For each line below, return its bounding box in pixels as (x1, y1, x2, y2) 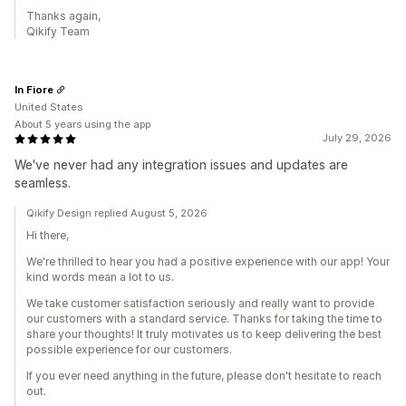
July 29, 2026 (323, 131, 391, 145)
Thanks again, (26, 9, 101, 24)
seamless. (14, 175, 71, 191)
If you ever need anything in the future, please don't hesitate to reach (26, 369, 382, 383)
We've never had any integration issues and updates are (14, 157, 348, 173)
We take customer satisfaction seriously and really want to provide (26, 296, 374, 311)
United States (14, 101, 82, 114)
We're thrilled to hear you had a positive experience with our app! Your (26, 255, 390, 269)
